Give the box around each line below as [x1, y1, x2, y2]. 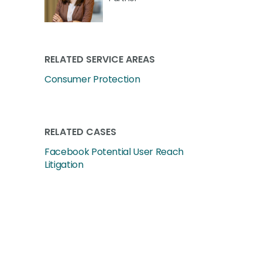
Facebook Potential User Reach [44, 145, 184, 158]
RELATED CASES [44, 125, 116, 139]
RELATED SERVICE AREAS [44, 53, 155, 66]
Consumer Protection [44, 73, 140, 86]
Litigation [44, 158, 84, 171]
